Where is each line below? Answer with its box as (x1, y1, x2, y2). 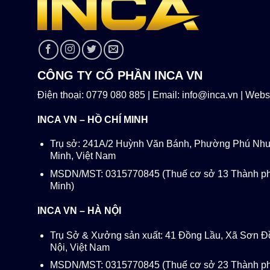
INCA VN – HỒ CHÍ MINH (37, 114, 148, 125)
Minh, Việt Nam (49, 151, 116, 162)
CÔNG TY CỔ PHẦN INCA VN (37, 68, 202, 82)
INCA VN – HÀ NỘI (37, 205, 121, 216)
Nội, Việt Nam (49, 242, 110, 253)
